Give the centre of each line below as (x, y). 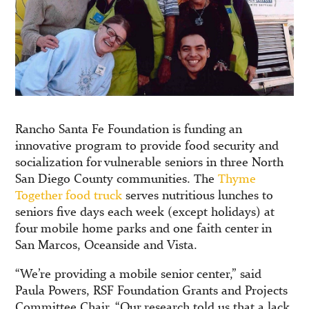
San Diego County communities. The (117, 179)
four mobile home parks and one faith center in (144, 228)
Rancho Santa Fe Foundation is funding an (129, 129)
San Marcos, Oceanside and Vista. (107, 245)
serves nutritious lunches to (198, 195)
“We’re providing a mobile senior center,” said (139, 274)
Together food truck (69, 195)
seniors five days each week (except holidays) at (145, 212)
